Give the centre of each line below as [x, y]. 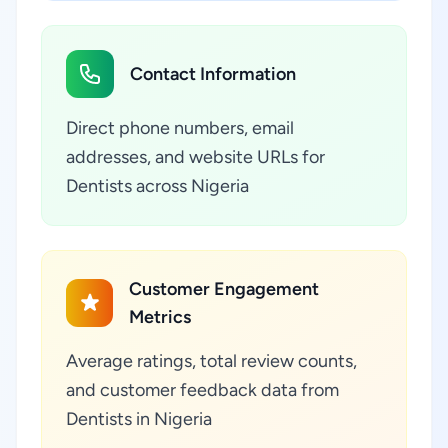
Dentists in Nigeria [139, 419]
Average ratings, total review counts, [211, 361]
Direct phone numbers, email [180, 128]
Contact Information [213, 74]
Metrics [160, 317]
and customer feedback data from [202, 390]
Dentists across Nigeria [157, 186]
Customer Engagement [224, 289]
